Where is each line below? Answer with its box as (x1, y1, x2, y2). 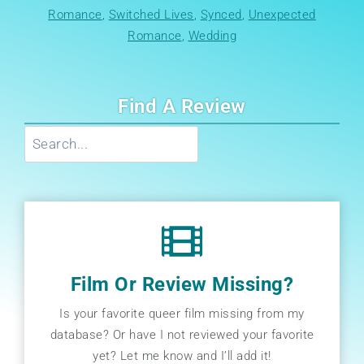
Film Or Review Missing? (70, 272, 294, 296)
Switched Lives (108, 6, 194, 22)
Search (181, 128, 221, 143)
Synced (200, 6, 242, 22)
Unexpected (248, 6, 316, 22)
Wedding (188, 28, 236, 43)
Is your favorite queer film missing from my (59, 305, 305, 321)
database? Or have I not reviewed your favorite (50, 327, 314, 342)
